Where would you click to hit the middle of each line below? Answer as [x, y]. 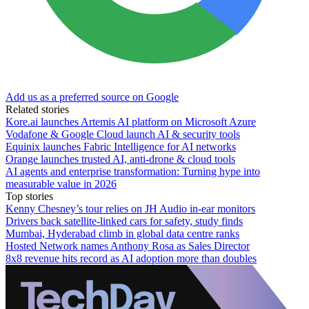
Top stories [29, 196]
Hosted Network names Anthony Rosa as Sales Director [128, 246]
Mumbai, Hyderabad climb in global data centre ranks [122, 233]
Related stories [37, 109]
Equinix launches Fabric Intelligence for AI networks [121, 146]
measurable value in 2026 [61, 183]
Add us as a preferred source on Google [92, 97]
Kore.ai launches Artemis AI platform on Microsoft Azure [131, 121]
